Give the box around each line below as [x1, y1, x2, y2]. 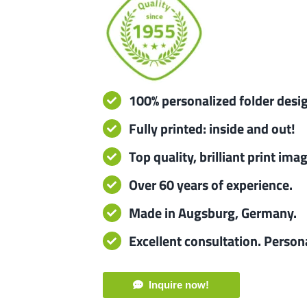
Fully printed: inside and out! [129, 118, 296, 139]
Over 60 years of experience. [129, 174, 293, 195]
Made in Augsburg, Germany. [129, 202, 297, 223]
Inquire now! [149, 279, 210, 291]
